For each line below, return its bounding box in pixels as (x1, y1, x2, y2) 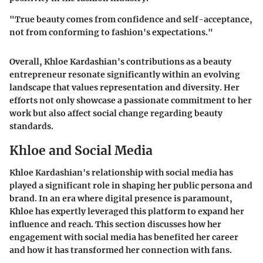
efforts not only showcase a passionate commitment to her (9, 95, 252, 106)
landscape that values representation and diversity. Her (9, 82, 240, 93)
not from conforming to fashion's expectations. (9, 26, 208, 38)
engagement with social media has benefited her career (9, 232, 238, 243)
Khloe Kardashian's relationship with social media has (9, 167, 233, 178)
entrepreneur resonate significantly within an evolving (9, 69, 240, 80)
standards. (9, 120, 53, 131)
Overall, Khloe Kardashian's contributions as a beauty (9, 56, 231, 67)
